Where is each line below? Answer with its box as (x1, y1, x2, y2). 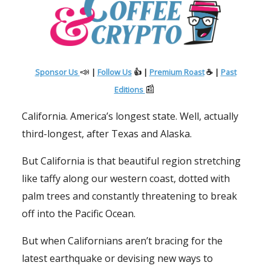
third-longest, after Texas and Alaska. (22, 126, 192, 140)
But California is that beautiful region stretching (22, 154, 241, 168)
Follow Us (97, 66, 132, 77)
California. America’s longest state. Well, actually (22, 109, 238, 123)
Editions (114, 83, 145, 95)
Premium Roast (149, 66, 204, 77)
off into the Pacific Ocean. (22, 206, 135, 220)
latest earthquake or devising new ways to (22, 251, 213, 265)
